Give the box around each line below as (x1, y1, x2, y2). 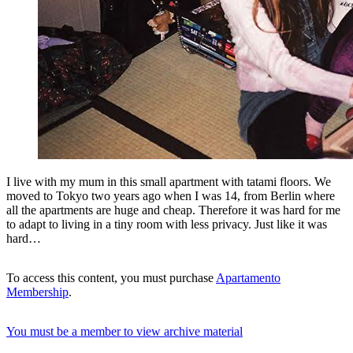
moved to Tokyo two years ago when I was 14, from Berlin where (6, 188, 335, 203)
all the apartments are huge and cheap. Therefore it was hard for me (6, 203, 340, 217)
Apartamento (216, 270, 281, 284)
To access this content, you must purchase (6, 270, 216, 284)
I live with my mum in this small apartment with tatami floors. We (6, 174, 331, 188)
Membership (6, 284, 69, 299)
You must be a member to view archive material (6, 324, 243, 338)
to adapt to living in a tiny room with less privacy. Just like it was (6, 217, 327, 231)
